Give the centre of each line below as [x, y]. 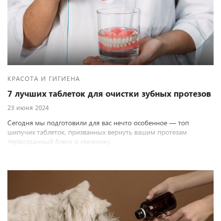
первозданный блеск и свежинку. [59, 141]
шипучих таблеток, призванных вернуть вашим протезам [97, 132]
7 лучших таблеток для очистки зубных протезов [109, 93]
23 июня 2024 [28, 107]
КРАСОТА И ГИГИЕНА [44, 78]
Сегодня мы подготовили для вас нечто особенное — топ [98, 123]
